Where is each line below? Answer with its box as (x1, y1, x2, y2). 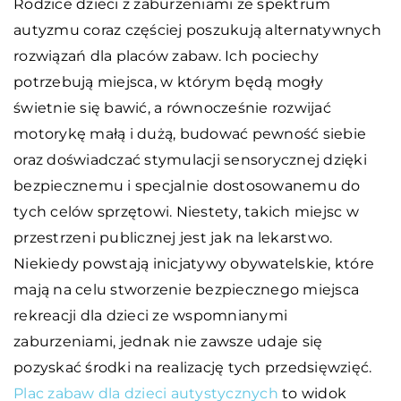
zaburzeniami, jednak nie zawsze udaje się (13, 332, 323, 350)
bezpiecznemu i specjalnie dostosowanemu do (13, 176, 361, 194)
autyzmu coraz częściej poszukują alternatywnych (13, 21, 381, 38)
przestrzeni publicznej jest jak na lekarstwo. (13, 228, 333, 246)
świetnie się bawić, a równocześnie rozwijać (13, 98, 331, 116)
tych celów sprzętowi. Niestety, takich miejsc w (13, 202, 359, 220)
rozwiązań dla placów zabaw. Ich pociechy (13, 47, 319, 64)
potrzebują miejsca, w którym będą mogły (13, 73, 323, 90)
